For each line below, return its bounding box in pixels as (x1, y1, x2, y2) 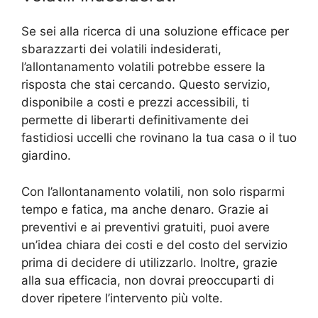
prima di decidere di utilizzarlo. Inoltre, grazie (21, 255, 278, 270)
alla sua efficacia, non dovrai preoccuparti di (21, 273, 274, 287)
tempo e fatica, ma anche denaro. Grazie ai (21, 202, 268, 216)
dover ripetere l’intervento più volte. (21, 290, 223, 305)
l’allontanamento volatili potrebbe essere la (21, 60, 265, 75)
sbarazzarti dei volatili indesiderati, (21, 42, 221, 57)
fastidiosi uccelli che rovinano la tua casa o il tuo (21, 131, 297, 146)
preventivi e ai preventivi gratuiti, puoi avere (21, 219, 270, 234)
